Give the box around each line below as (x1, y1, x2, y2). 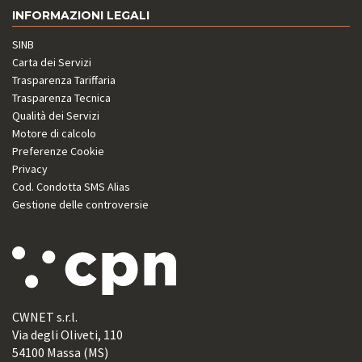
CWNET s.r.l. (12, 309, 78, 325)
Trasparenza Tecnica (12, 90, 111, 105)
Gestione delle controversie (12, 197, 149, 212)
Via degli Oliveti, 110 (12, 326, 123, 343)
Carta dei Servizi (12, 55, 91, 69)
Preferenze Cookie (12, 144, 104, 158)
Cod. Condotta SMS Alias (12, 179, 130, 194)
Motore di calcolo (12, 126, 96, 141)
